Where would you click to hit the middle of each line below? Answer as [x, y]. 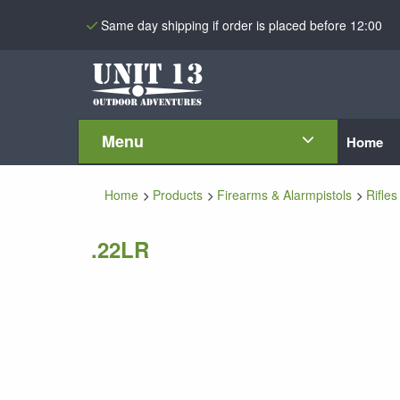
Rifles [382, 195]
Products [178, 195]
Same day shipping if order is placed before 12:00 [242, 25]
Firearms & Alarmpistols [284, 195]
